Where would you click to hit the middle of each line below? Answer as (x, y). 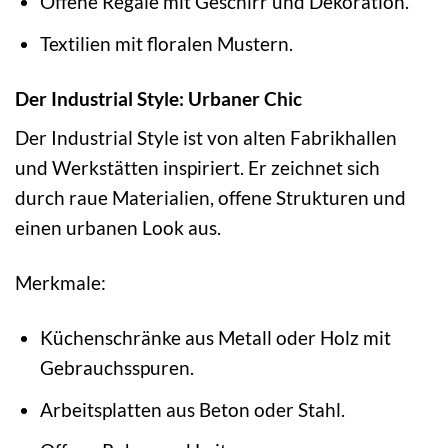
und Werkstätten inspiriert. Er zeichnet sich (197, 168)
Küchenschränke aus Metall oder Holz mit (215, 338)
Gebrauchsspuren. (116, 368)
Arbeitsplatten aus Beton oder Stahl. (192, 409)
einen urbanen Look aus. (118, 228)
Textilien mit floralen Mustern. (166, 43)
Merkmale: (60, 283)
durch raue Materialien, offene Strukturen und (210, 198)
